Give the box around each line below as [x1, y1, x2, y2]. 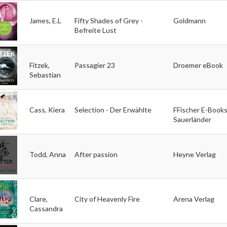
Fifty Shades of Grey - [74, 16, 143, 25]
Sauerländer [173, 115, 211, 124]
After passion [74, 149, 118, 159]
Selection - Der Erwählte [74, 105, 152, 114]
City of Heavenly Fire [74, 194, 140, 203]
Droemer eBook [173, 60, 223, 69]
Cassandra [29, 204, 63, 213]
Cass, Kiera [29, 105, 65, 114]
